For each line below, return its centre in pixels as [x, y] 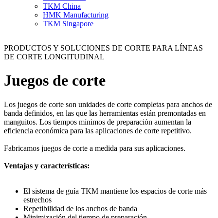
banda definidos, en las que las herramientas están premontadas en [105, 113]
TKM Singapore [68, 24]
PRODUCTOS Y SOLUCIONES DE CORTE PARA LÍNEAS [103, 48]
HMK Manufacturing [76, 15]
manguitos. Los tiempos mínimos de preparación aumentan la [98, 122]
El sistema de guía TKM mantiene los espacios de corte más [115, 191]
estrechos [37, 200]
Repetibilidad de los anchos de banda [80, 208]
